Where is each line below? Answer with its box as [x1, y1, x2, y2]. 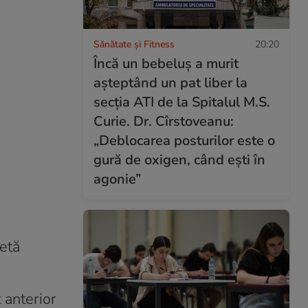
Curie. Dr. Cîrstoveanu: [93, 111, 234, 131]
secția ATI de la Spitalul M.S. [93, 92, 270, 111]
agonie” [93, 169, 141, 188]
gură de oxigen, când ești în [93, 150, 265, 169]
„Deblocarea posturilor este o [93, 131, 275, 150]
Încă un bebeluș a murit [93, 54, 239, 73]
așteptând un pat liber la [93, 73, 247, 92]
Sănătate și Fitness [93, 37, 175, 51]
